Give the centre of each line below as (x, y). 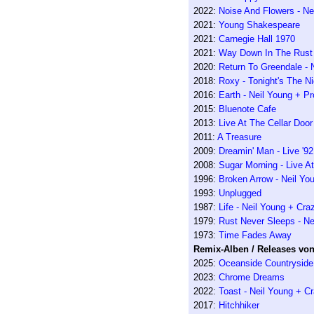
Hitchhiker (239, 305)
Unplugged (240, 193)
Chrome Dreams (251, 277)
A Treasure (239, 137)
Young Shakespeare (259, 25)
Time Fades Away (255, 235)
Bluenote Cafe (247, 109)
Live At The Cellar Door (265, 123)
